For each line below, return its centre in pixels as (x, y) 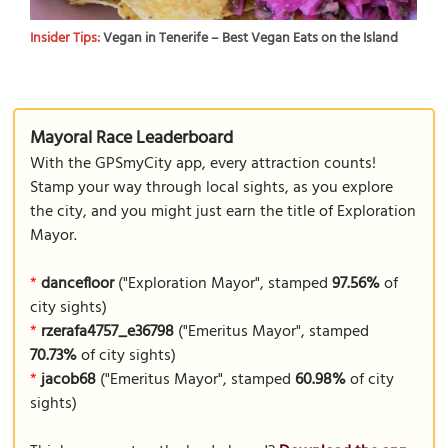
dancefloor (78, 284)
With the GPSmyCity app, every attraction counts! (203, 164)
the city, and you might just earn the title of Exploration (223, 212)
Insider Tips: (67, 38)
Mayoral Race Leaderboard (132, 138)
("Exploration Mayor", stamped (223, 284)
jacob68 (69, 380)
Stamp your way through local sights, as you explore (212, 188)
